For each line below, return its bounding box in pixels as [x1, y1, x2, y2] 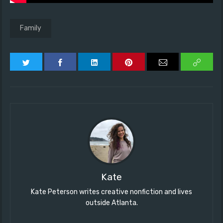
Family [20, 24, 41, 33]
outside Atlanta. [85, 199, 138, 208]
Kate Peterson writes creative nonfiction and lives [31, 188, 192, 197]
